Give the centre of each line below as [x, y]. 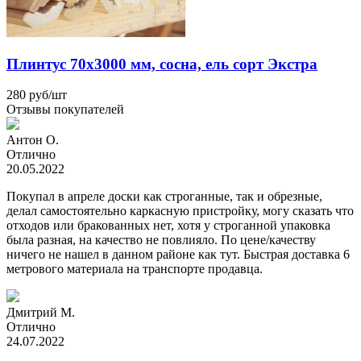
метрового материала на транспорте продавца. [135, 269]
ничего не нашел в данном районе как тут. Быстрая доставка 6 [178, 255]
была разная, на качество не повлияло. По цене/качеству [161, 240]
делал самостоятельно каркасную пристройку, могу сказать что [180, 211]
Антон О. [33, 140]
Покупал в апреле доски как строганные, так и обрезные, [164, 197]
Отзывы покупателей [65, 110]
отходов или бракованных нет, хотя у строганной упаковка [168, 226]
